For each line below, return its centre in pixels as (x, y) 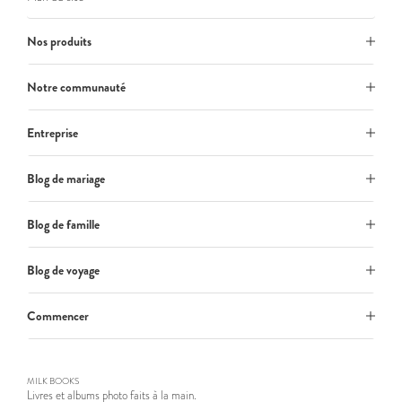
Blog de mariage (66, 179)
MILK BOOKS (53, 381)
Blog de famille (63, 224)
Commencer (58, 316)
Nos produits (59, 41)
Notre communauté (76, 87)
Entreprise (52, 133)
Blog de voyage (63, 270)
